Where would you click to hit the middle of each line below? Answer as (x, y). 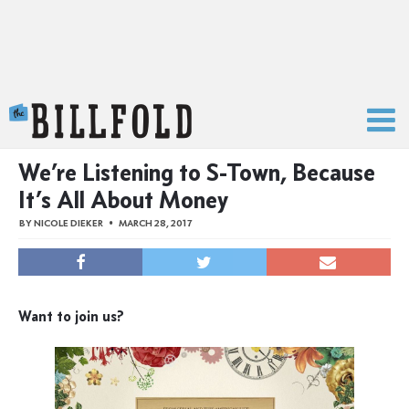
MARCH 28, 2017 (156, 223)
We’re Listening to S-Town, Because (197, 172)
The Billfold (231, 113)
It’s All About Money (123, 199)
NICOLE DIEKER (68, 223)
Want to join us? (71, 315)
